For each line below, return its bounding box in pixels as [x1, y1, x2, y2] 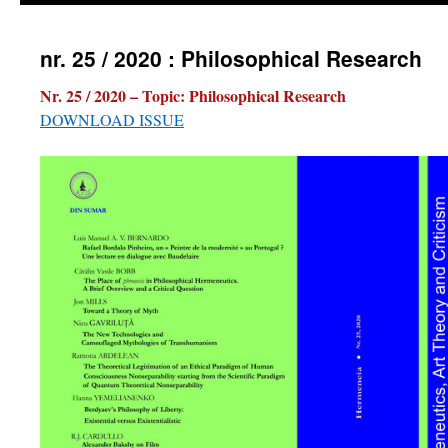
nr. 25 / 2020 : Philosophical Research [40, 43, 422, 73]
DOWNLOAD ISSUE [40, 109, 184, 130]
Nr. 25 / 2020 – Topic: [40, 84, 189, 107]
